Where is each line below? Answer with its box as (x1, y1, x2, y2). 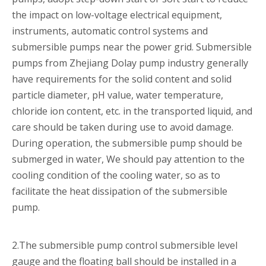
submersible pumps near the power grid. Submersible (12, 40, 252, 53)
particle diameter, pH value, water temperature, (12, 88, 223, 102)
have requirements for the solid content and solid (12, 72, 232, 85)
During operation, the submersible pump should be (12, 136, 242, 150)
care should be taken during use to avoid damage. (12, 120, 233, 134)
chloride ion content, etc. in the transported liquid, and (12, 104, 252, 118)
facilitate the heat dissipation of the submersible (12, 184, 227, 198)
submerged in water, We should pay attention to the (12, 152, 245, 166)
